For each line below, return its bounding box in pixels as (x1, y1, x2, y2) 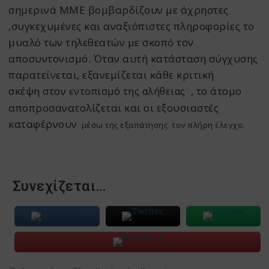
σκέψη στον (8, 84, 69, 98)
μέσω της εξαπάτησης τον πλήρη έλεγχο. (77, 119, 245, 131)
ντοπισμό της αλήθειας (74, 85, 189, 98)
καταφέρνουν (8, 117, 77, 131)
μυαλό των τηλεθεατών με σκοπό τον (8, 35, 194, 50)
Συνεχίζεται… (8, 178, 106, 195)
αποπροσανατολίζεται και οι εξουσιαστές (8, 101, 219, 115)
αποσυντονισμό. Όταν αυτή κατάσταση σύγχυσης (8, 52, 258, 66)
